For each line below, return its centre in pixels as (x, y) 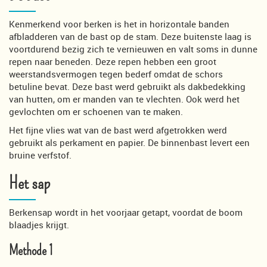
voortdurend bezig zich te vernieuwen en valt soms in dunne (133, 49)
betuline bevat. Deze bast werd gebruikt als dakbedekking (127, 86)
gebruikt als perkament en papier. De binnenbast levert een (129, 142)
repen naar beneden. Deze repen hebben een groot (113, 61)
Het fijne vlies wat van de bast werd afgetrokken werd (118, 130)
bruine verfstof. (40, 155)
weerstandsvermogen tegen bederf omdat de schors (116, 74)
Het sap (30, 183)
